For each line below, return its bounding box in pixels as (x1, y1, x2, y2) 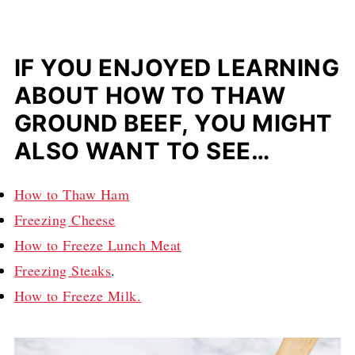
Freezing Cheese (13, 209, 116, 229)
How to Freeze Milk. (13, 285, 142, 305)
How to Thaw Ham (13, 184, 130, 204)
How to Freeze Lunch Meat (13, 235, 181, 254)
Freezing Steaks (13, 260, 112, 280)
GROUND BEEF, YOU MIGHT (13, 109, 333, 137)
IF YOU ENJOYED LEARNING (13, 53, 340, 82)
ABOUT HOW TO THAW (13, 81, 286, 109)
